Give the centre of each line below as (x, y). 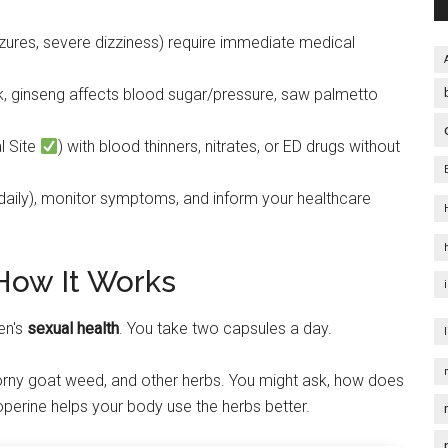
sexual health (73, 328)
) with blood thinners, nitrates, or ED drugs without (229, 146)
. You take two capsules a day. (225, 328)
